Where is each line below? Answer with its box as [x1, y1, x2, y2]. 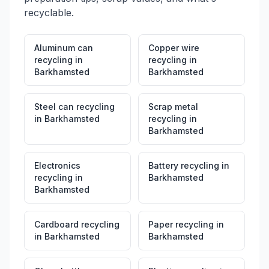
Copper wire [148, 43, 199, 53]
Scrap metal [148, 101, 198, 112]
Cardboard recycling [34, 219, 119, 229]
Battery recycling [148, 160, 219, 171]
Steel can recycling [34, 101, 115, 112]
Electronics [34, 160, 80, 171]
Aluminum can [34, 43, 93, 53]
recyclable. [24, 7, 74, 19]
